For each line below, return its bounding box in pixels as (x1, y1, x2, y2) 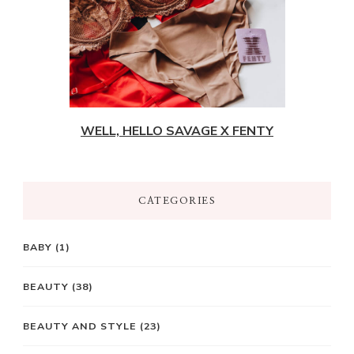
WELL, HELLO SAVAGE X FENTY (81, 122, 273, 140)
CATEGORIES (138, 195, 216, 205)
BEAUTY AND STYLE (23, 318, 137, 333)
